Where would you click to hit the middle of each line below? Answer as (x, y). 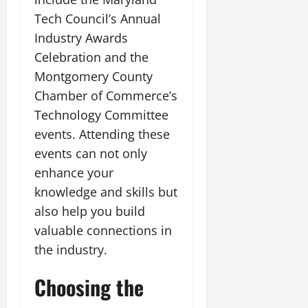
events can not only (91, 153)
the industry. (71, 249)
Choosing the (89, 287)
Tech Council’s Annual (98, 18)
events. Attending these (102, 134)
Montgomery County (93, 76)
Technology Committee (101, 114)
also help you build (90, 211)
